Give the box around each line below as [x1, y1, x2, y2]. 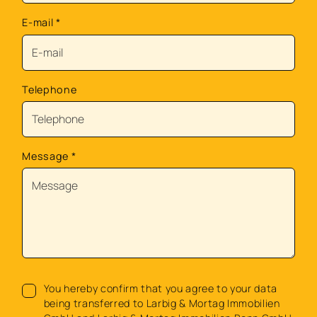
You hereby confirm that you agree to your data [43, 282, 278, 296]
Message [22, 149, 71, 163]
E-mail [22, 16, 56, 30]
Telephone [22, 82, 77, 96]
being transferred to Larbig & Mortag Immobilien [43, 296, 280, 311]
